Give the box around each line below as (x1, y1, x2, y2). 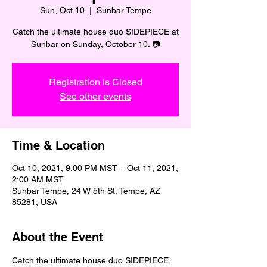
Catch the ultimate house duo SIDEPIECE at (12, 27, 179, 36)
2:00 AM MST (12, 175, 64, 184)
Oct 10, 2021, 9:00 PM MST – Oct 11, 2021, (12, 163, 178, 173)
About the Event (12, 230, 103, 244)
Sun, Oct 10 (39, 5, 85, 15)
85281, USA (12, 197, 57, 207)
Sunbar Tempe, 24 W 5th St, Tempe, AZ (12, 186, 160, 195)
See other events (60, 91, 131, 102)
